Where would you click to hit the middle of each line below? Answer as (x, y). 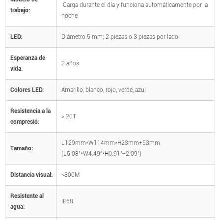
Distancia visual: (31, 175)
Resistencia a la (30, 111)
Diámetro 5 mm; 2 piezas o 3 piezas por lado (120, 37)
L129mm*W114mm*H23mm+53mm (111, 143)
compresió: (25, 122)
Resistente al (27, 196)
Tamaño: (22, 149)
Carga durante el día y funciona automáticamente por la (135, 5)
